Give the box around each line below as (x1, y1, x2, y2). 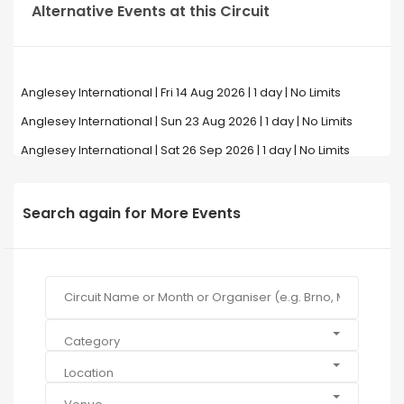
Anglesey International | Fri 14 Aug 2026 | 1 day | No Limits (20, 83, 341, 101)
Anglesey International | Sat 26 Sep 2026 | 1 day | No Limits (20, 141, 350, 159)
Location (64, 364, 114, 381)
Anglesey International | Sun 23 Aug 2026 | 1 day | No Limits (20, 112, 353, 130)
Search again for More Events (23, 202, 241, 224)
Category (64, 332, 120, 350)
